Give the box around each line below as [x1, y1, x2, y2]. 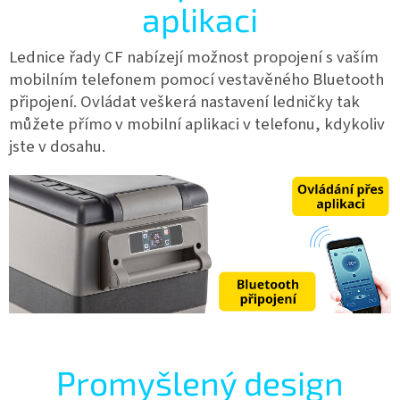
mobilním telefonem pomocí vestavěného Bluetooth [9, 67, 384, 91]
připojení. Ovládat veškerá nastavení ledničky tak [9, 89, 360, 113]
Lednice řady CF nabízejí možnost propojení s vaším [9, 45, 379, 69]
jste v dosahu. [9, 134, 105, 158]
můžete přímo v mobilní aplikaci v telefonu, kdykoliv [9, 112, 385, 136]
